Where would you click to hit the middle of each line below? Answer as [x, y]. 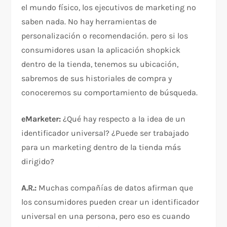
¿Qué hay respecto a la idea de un [124, 119]
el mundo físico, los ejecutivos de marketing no [109, 8]
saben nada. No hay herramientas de [89, 22]
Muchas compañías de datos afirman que [115, 188]
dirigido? [38, 162]
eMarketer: [42, 119]
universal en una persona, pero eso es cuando [106, 216]
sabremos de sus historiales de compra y [97, 79]
